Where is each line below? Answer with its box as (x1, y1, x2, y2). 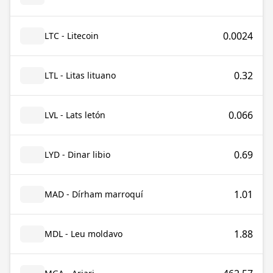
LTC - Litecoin (44, 30, 99, 41)
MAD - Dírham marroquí (44, 188, 143, 200)
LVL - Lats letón (44, 109, 105, 121)
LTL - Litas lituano (44, 69, 116, 81)
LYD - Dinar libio (44, 149, 110, 160)
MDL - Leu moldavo (44, 228, 122, 239)
